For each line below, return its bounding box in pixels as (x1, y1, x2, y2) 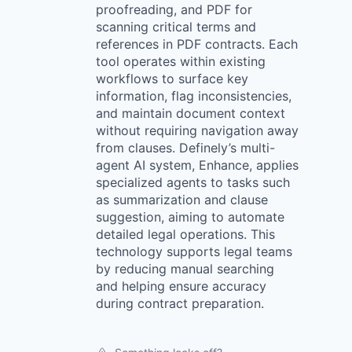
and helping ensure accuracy (96, 278, 266, 294)
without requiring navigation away (96, 123, 299, 138)
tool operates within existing (96, 53, 266, 69)
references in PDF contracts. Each (96, 36, 298, 52)
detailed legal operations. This (96, 226, 275, 242)
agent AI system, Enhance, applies (96, 157, 299, 173)
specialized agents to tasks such (96, 174, 290, 190)
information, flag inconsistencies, (96, 88, 291, 104)
